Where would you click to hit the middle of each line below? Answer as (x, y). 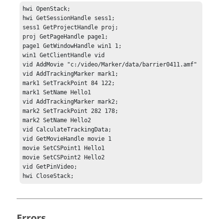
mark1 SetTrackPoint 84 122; (69, 83)
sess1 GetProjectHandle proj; (71, 28)
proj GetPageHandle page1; (66, 37)
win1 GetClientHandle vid (64, 55)
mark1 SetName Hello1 (57, 93)
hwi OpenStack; (47, 9)
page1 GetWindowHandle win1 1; (72, 46)
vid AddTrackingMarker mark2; (71, 102)
